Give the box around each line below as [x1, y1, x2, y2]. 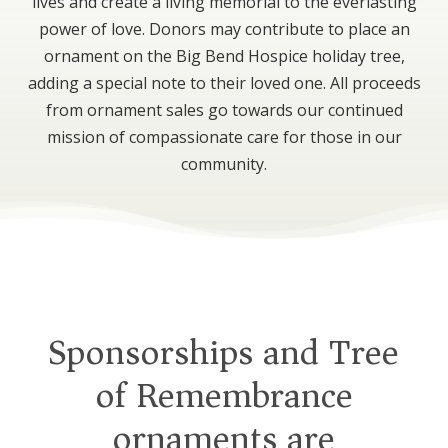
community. [181, 153, 267, 176]
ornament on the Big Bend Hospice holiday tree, [43, 45, 405, 68]
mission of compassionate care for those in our [46, 126, 402, 149]
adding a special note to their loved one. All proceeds [27, 72, 421, 95]
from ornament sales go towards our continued [45, 99, 403, 122]
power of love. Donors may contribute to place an [38, 18, 410, 41]
